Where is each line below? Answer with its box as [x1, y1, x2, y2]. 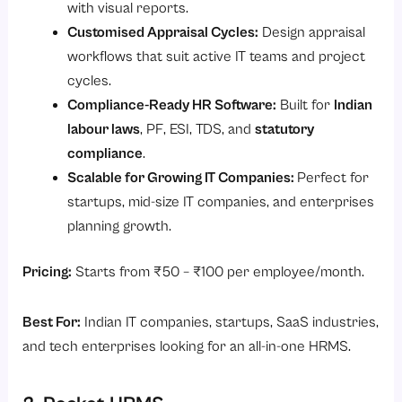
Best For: [22, 313, 82, 331]
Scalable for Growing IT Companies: [66, 169, 297, 187]
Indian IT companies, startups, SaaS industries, [81, 313, 380, 331]
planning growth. [66, 217, 171, 235]
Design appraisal [258, 23, 365, 41]
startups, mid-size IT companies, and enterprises [66, 193, 374, 211]
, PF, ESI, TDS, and [139, 120, 255, 138]
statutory [254, 120, 314, 138]
